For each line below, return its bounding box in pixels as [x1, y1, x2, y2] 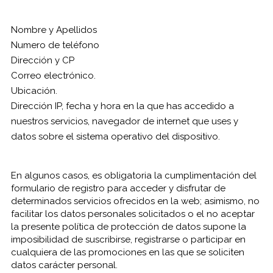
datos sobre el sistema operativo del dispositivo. [10, 131, 220, 142]
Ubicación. [10, 85, 57, 96]
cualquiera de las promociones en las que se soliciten [10, 247, 244, 258]
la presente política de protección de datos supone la [10, 221, 246, 232]
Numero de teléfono [10, 40, 99, 51]
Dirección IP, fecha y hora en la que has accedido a [10, 101, 234, 112]
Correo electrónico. [10, 70, 96, 81]
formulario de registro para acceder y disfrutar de [10, 183, 225, 194]
